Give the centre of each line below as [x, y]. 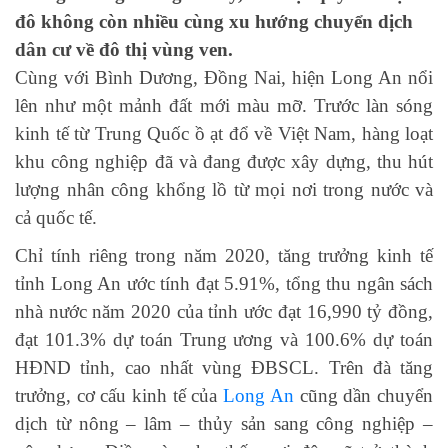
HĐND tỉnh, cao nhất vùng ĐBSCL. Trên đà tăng [224, 368]
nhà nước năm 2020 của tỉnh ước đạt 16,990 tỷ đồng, [224, 312]
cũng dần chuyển [363, 396]
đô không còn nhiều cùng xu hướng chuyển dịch [214, 22]
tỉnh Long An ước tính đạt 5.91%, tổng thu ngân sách [224, 284]
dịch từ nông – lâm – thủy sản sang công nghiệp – [224, 424]
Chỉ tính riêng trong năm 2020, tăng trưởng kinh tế [224, 256]
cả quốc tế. [56, 218]
